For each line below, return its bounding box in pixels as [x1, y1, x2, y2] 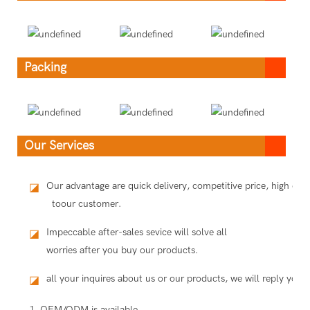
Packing [24, 60, 66, 75]
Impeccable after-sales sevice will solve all [46, 226, 227, 238]
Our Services [24, 138, 94, 153]
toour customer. [46, 197, 121, 210]
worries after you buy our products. [46, 244, 198, 256]
